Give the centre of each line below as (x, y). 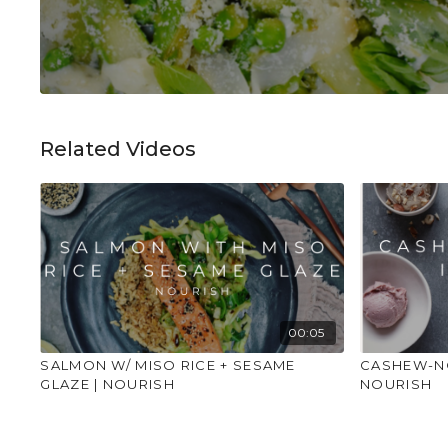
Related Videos (118, 148)
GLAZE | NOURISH (107, 383)
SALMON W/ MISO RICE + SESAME (168, 364)
